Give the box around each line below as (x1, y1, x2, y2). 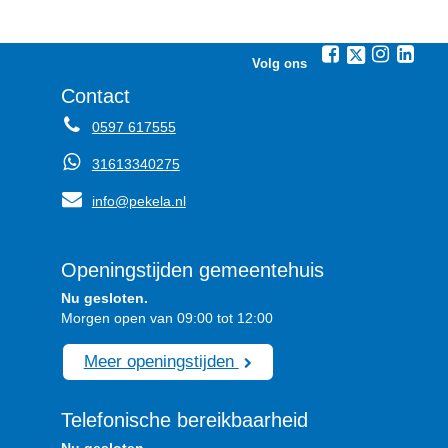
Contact (60, 85, 130, 108)
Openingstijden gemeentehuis (60, 258, 324, 281)
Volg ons (252, 56, 308, 71)
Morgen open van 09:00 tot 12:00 (60, 309, 273, 326)
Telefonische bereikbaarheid (60, 409, 308, 432)
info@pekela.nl (91, 192, 186, 209)
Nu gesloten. (60, 289, 148, 306)
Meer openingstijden (83, 350, 239, 371)
